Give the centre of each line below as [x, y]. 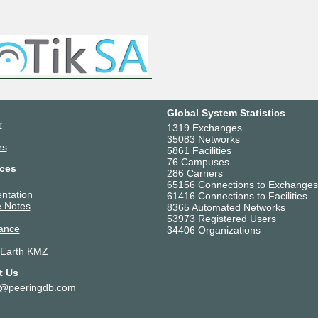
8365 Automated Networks [226, 207]
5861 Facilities [199, 150]
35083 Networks [203, 139]
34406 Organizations [213, 230]
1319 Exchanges [204, 127]
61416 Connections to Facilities [237, 196]
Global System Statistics [226, 113]
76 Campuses [198, 161]
